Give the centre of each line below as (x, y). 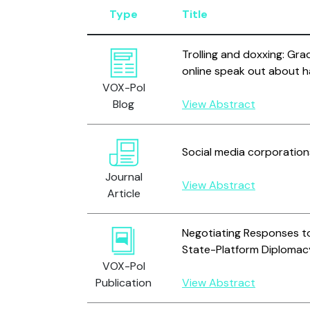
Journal (124, 177)
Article (124, 193)
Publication (124, 283)
